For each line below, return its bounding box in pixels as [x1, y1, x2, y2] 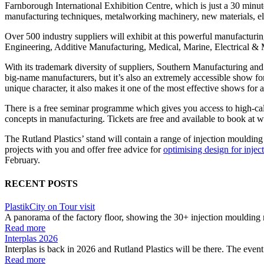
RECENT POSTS [5, 178, 78, 189]
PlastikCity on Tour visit [5, 201, 95, 212]
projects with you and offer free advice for [5, 144, 163, 155]
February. [5, 155, 40, 166]
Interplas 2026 [5, 233, 58, 243]
